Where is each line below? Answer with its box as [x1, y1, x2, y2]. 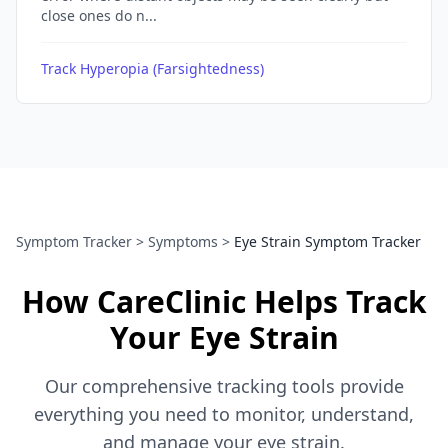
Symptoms [148, 232, 218, 251]
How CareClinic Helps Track [21, 281, 427, 322]
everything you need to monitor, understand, [34, 402, 414, 426]
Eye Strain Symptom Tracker [234, 232, 421, 251]
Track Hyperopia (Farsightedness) [41, 59, 264, 78]
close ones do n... [41, 6, 157, 25]
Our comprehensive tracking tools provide [44, 374, 404, 398]
